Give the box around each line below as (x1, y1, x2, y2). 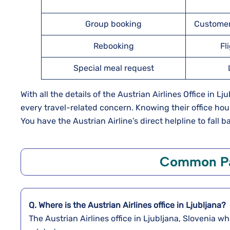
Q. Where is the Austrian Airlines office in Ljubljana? (29, 200, 228, 210)
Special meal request (73, 63, 154, 73)
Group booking (85, 19, 142, 29)
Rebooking (93, 41, 134, 51)
